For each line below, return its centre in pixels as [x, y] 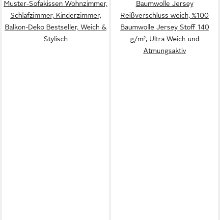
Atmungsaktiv [165, 51]
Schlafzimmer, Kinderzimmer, [55, 15]
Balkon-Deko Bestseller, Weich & [55, 27]
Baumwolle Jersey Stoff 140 [165, 27]
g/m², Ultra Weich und [165, 39]
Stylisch [55, 39]
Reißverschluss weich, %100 [165, 15]
